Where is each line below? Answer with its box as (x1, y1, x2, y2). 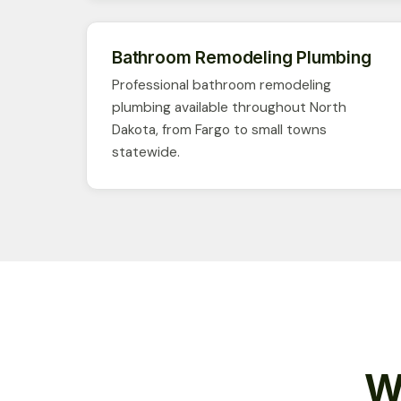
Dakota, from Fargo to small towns (112, 120, 327, 139)
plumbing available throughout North (112, 98, 346, 116)
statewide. (112, 142, 180, 161)
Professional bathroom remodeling (112, 75, 331, 94)
